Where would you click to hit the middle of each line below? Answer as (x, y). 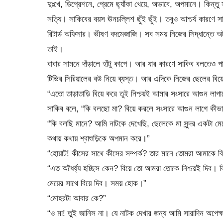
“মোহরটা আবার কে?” (76, 198)
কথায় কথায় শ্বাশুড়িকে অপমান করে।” (98, 138)
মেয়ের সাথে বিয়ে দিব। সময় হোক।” (97, 183)
